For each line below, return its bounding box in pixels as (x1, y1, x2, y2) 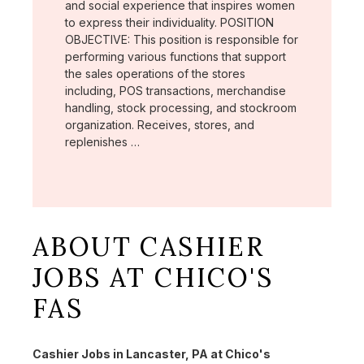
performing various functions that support (65, 49, 286, 63)
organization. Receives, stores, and (65, 117, 254, 132)
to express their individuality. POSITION (65, 15, 274, 29)
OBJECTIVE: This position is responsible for (65, 32, 298, 46)
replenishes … (65, 134, 140, 149)
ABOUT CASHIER (32, 229, 265, 263)
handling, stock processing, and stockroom (65, 100, 297, 115)
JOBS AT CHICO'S (32, 260, 273, 294)
